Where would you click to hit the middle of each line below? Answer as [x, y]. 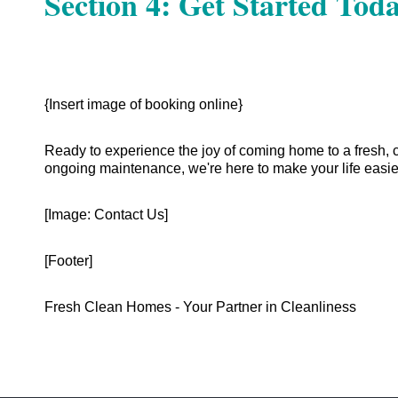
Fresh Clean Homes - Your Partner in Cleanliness [200, 306]
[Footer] [68, 260]
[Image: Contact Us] [106, 214]
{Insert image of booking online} [143, 104]
